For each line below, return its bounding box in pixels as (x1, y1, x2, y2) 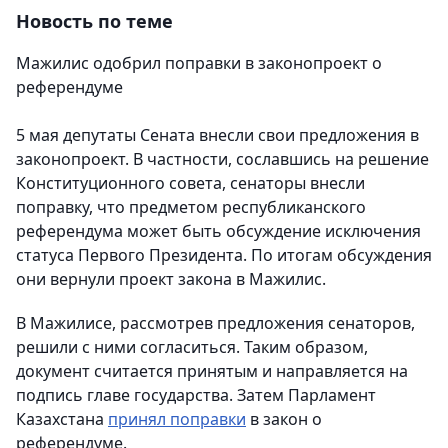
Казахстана (16, 407, 108, 430)
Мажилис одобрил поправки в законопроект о (16, 51, 382, 74)
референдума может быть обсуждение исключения (16, 219, 421, 242)
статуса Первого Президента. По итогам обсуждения (16, 243, 432, 266)
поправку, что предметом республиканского (16, 195, 366, 218)
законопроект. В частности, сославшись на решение (16, 147, 429, 170)
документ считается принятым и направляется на (16, 359, 408, 382)
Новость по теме (16, 8, 173, 33)
